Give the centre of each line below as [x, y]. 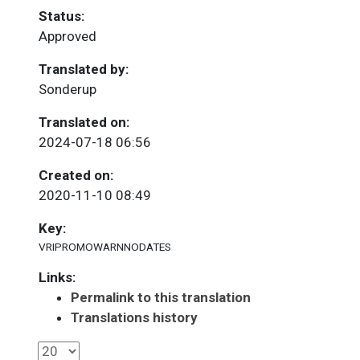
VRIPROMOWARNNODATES [105, 247]
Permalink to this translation [161, 297]
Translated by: [84, 69]
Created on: [76, 175]
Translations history [134, 317]
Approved [67, 36]
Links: [57, 277]
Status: [61, 16]
